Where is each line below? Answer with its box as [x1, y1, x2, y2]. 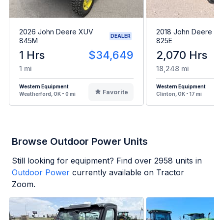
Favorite [102, 88, 128, 96]
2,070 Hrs [156, 48, 207, 61]
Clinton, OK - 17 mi [156, 90, 202, 97]
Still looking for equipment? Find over [12, 155, 154, 165]
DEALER [110, 33, 131, 39]
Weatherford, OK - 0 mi [19, 90, 76, 97]
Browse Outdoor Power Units [12, 135, 148, 147]
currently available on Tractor [72, 167, 184, 177]
